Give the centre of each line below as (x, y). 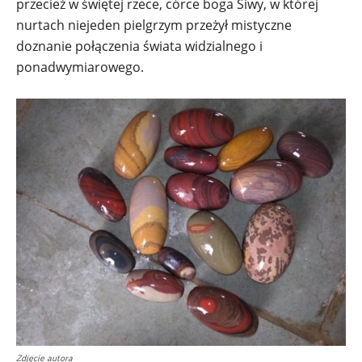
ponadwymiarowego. (88, 67)
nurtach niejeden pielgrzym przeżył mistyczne (154, 25)
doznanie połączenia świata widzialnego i (139, 46)
